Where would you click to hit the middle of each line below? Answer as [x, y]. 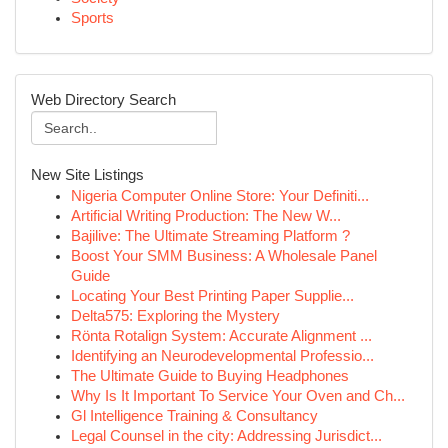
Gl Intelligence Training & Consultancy [194, 416]
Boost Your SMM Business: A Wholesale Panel [224, 256]
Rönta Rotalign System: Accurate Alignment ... [221, 336]
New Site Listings [87, 175]
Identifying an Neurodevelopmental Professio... [222, 356]
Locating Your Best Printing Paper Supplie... [212, 296]
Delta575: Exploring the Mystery [175, 316]
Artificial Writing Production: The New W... [206, 216]
